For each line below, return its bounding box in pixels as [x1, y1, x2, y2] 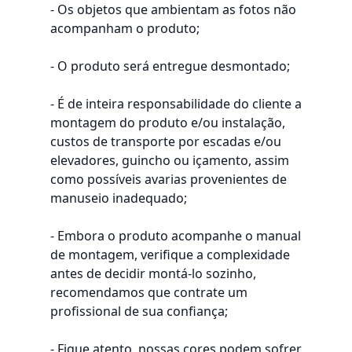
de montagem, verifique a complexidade [50, 246, 290, 263]
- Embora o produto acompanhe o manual [50, 227, 301, 244]
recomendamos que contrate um [50, 284, 247, 301]
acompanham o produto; [50, 20, 200, 37]
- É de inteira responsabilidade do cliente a [50, 95, 302, 112]
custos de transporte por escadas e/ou [50, 133, 281, 150]
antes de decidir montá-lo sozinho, [50, 265, 256, 282]
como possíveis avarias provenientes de [50, 170, 287, 188]
